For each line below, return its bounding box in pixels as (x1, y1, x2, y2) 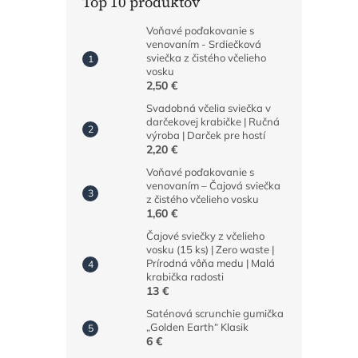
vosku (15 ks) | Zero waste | (146, 243, 274, 257)
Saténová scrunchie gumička (146, 307, 284, 320)
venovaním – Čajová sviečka (146, 179, 280, 193)
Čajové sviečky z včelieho (146, 229, 265, 243)
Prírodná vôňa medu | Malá (146, 257, 275, 270)
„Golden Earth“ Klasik (146, 320, 249, 334)
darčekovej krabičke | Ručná (146, 115, 280, 129)
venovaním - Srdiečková (146, 38, 261, 51)
